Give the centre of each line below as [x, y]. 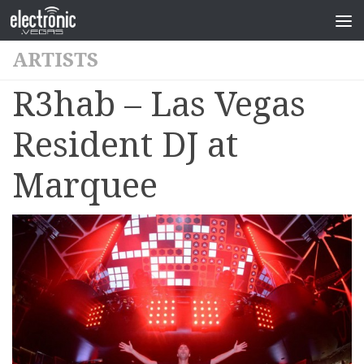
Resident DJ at [125, 145]
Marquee [85, 186]
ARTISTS [55, 60]
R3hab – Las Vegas [159, 104]
